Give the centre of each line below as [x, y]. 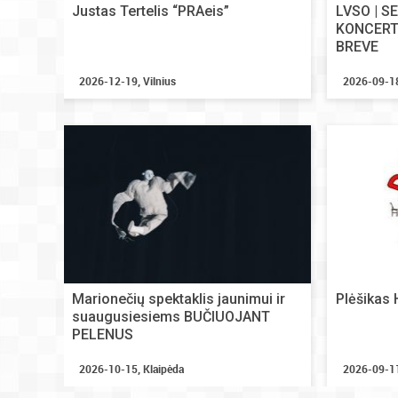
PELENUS [103, 334]
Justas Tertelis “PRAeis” [151, 11]
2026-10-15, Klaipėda [131, 369]
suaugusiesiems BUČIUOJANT [171, 317]
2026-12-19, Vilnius [127, 81]
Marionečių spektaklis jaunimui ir [179, 299]
